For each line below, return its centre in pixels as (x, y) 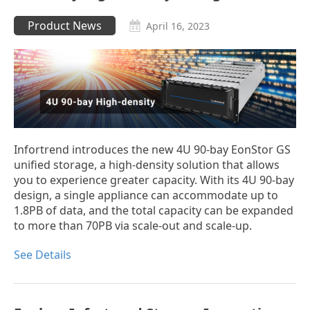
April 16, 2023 (178, 26)
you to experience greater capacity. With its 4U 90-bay (154, 180)
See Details (43, 254)
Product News (65, 25)
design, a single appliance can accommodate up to (146, 195)
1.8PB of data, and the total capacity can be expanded (154, 210)
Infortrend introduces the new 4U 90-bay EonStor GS (152, 149)
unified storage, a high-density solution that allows (147, 164)
